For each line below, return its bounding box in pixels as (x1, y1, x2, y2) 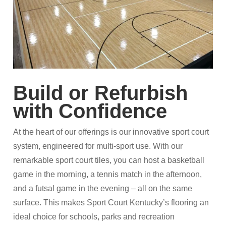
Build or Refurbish (13, 82, 188, 104)
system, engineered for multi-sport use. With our (13, 142, 183, 151)
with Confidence (13, 100, 167, 123)
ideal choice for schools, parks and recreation (13, 212, 175, 221)
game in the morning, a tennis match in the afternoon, (13, 170, 202, 179)
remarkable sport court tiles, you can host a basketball (13, 156, 205, 165)
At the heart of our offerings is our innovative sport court (13, 128, 209, 137)
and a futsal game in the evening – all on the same (13, 184, 193, 193)
